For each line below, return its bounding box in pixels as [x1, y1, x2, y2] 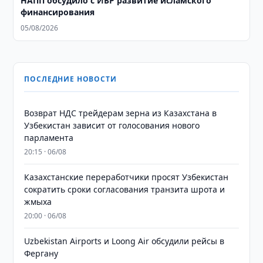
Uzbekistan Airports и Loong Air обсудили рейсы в [24, 235, 225, 247]
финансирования [21, 6, 95, 18]
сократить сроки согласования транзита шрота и [24, 184, 225, 195]
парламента [24, 132, 74, 143]
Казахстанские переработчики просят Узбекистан [24, 171, 229, 183]
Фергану [24, 248, 59, 259]
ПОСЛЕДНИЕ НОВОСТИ [24, 74, 117, 84]
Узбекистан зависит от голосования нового [24, 120, 200, 131]
